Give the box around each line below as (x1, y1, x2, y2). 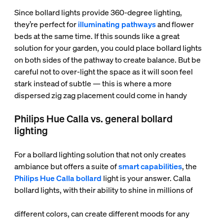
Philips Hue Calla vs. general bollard (14, 112, 173, 125)
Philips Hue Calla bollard (14, 173, 102, 184)
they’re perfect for (14, 19, 78, 30)
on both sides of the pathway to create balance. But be (14, 54, 201, 65)
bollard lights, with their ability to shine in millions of (14, 184, 193, 195)
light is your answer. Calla (101, 173, 190, 184)
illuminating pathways (77, 19, 156, 30)
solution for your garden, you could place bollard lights (14, 42, 202, 53)
